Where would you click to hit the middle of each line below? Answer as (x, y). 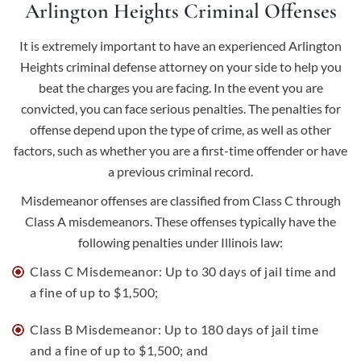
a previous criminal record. (180, 171)
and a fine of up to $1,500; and (119, 350)
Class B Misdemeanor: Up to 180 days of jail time (174, 329)
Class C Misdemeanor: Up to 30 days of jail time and (183, 271)
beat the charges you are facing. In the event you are (180, 87)
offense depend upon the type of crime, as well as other (180, 129)
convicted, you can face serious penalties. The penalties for (180, 108)
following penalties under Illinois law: (180, 242)
